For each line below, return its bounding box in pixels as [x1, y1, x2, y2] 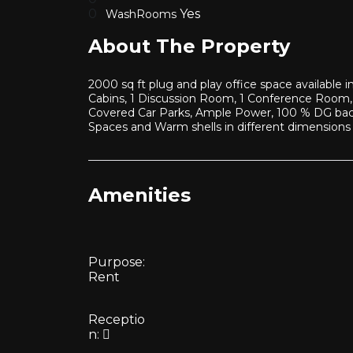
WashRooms [106, 7, 180, 21]
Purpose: [88, 255, 145, 269]
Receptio [88, 312, 145, 327]
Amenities [88, 184, 191, 206]
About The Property [88, 35, 290, 58]
